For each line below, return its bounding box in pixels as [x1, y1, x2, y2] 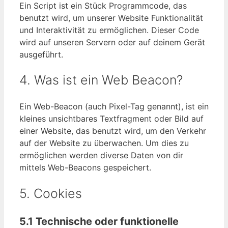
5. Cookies [19, 185, 82, 201]
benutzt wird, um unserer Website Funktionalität [19, 12, 203, 23]
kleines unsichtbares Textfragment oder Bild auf [19, 113, 204, 124]
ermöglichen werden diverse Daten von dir [19, 150, 183, 161]
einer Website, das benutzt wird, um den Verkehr [19, 126, 206, 136]
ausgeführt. [19, 49, 63, 60]
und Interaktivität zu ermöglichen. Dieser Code [19, 24, 199, 35]
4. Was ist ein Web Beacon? [19, 72, 183, 88]
